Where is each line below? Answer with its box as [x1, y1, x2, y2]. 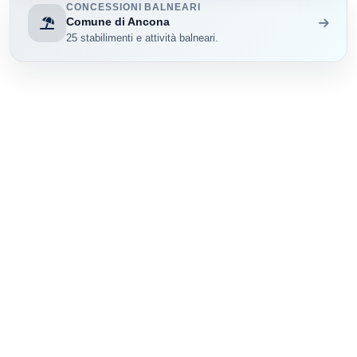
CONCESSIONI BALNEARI [66, 2, 201, 12]
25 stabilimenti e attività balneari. [66, 32, 219, 45]
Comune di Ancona [66, 14, 171, 28]
